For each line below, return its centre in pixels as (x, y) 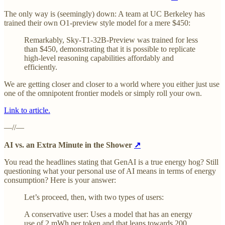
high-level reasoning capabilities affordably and (99, 58)
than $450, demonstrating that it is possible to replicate (110, 49)
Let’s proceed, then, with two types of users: (94, 197)
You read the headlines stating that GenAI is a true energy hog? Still (111, 162)
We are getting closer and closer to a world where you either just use (112, 84)
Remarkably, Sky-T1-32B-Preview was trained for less (111, 40)
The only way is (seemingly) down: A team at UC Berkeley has (104, 14)
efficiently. (41, 67)
